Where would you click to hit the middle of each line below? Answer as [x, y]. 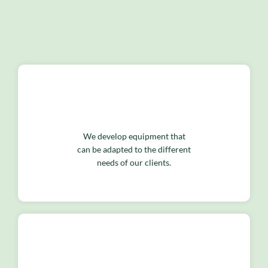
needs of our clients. [134, 162]
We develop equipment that [134, 136]
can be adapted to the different [134, 149]
